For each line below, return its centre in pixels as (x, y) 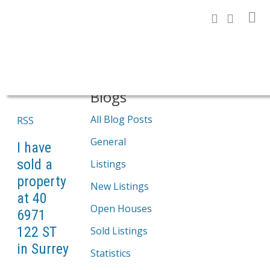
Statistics (111, 253)
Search (218, 48)
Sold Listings (119, 231)
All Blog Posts (121, 119)
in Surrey (43, 249)
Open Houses (121, 209)
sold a (35, 164)
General (108, 142)
